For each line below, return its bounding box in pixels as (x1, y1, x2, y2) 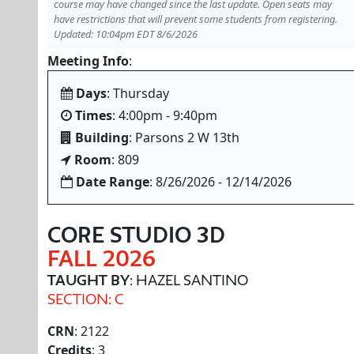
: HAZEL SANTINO (130, 272, 248, 288)
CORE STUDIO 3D (47, 223, 225, 247)
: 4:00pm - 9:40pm (112, 107, 217, 124)
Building (75, 129, 129, 146)
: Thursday (107, 85, 169, 102)
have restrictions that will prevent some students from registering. (54, 12, 337, 26)
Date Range (76, 173, 149, 190)
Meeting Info (47, 52, 129, 70)
